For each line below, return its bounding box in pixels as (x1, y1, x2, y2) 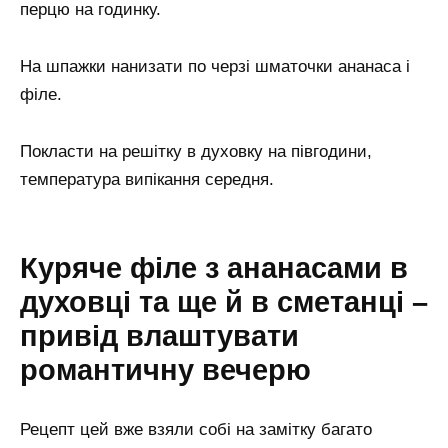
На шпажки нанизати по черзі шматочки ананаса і (20, 56, 410, 76)
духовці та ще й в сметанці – (20, 286, 428, 319)
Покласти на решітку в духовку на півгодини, (20, 141, 372, 161)
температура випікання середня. (20, 169, 274, 189)
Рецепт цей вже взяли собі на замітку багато (20, 420, 372, 440)
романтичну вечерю (20, 354, 311, 387)
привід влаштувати (20, 320, 299, 353)
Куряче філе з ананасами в (20, 252, 408, 285)
